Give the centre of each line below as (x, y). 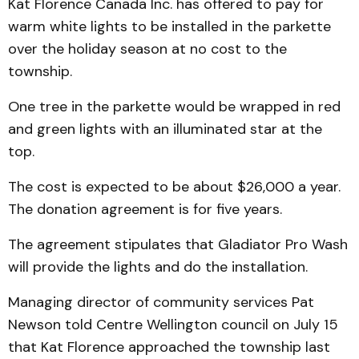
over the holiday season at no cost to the (147, 49)
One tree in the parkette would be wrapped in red (174, 107)
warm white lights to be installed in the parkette (169, 26)
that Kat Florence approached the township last (169, 347)
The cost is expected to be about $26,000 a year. (174, 187)
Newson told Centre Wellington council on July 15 (173, 325)
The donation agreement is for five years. (145, 209)
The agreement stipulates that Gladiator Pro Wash (178, 244)
